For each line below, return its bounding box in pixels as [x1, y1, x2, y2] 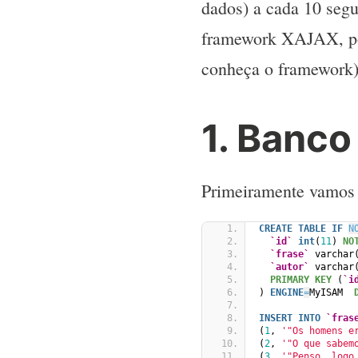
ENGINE [270, 286, 304, 298]
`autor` [270, 261, 309, 272]
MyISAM [309, 286, 354, 298]
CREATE [259, 222, 292, 234]
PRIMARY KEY [270, 273, 332, 285]
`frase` [270, 248, 309, 260]
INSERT [259, 312, 292, 324]
